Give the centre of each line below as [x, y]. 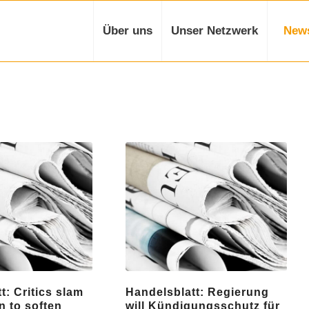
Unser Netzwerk [215, 31]
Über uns [128, 31]
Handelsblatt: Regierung [198, 292]
